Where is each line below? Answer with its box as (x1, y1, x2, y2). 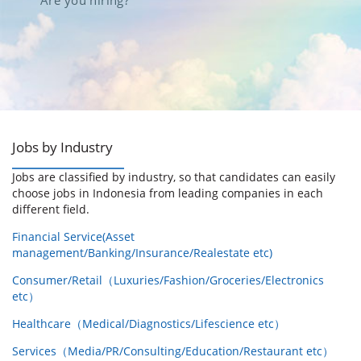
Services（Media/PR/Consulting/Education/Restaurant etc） (12, 343, 334, 359)
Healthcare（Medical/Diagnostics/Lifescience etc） (12, 316, 285, 332)
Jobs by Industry (12, 138, 113, 157)
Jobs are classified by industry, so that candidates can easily (12, 169, 335, 185)
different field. (12, 201, 89, 218)
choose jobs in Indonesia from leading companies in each (12, 185, 323, 201)
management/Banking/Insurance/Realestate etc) (12, 245, 272, 261)
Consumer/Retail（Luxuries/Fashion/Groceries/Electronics (12, 272, 324, 288)
